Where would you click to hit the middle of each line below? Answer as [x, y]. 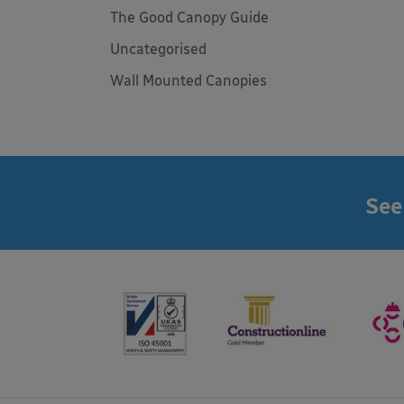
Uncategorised [158, 49]
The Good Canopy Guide [189, 18]
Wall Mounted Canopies [188, 81]
